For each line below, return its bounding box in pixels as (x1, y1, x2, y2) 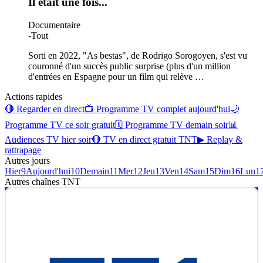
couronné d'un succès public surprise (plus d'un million (28, 60, 231, 71)
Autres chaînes (5, 176, 62, 187)
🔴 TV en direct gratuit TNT (92, 134, 197, 144)
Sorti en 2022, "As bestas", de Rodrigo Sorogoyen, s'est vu (28, 50, 247, 60)
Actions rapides (5, 91, 62, 102)
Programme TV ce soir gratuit (5, 119, 115, 130)
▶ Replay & (197, 134, 242, 144)
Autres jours (5, 155, 50, 166)
